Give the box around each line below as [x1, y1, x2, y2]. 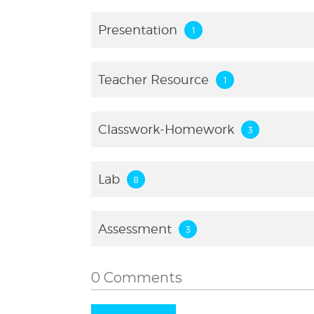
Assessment [98, 221, 179, 236]
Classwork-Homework [98, 122, 241, 137]
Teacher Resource [98, 72, 216, 87]
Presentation [98, 22, 184, 37]
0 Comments [91, 269, 182, 286]
